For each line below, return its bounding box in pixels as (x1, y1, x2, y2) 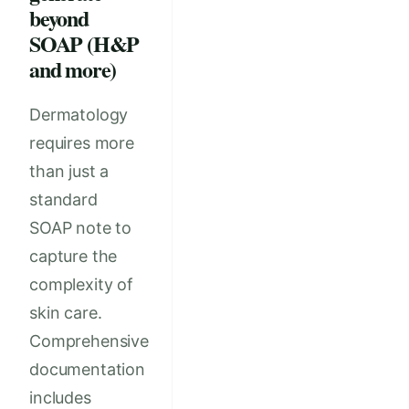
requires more (29, 133, 134, 153)
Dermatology (29, 105, 129, 125)
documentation (29, 360, 145, 380)
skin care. (29, 303, 102, 323)
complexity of (29, 275, 133, 295)
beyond (29, 2, 89, 35)
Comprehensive (29, 331, 149, 351)
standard (29, 190, 98, 210)
